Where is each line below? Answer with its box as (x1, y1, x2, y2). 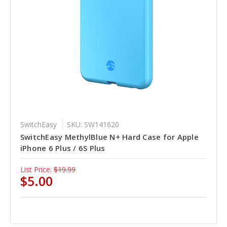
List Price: (20, 164, 52, 174)
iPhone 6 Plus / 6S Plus (20, 142, 105, 153)
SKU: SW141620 (66, 119, 119, 129)
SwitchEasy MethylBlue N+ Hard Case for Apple (20, 131, 199, 142)
